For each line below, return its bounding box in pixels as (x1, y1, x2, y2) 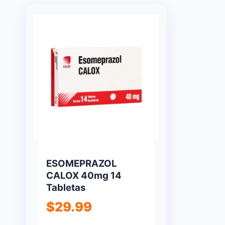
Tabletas (46, 181, 86, 193)
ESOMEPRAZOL (46, 157, 117, 169)
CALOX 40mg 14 (46, 169, 122, 181)
